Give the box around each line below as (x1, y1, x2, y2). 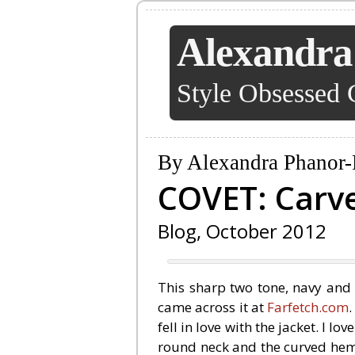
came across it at (158, 298, 268, 316)
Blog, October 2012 (158, 218, 326, 244)
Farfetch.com (267, 298, 349, 316)
